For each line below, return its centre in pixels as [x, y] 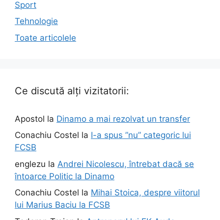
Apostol [30, 119]
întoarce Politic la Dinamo [65, 176]
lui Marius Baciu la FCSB [62, 205]
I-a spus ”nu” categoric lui [141, 135]
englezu [30, 164]
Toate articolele [45, 38]
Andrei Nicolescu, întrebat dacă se [126, 164]
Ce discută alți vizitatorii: [72, 91]
